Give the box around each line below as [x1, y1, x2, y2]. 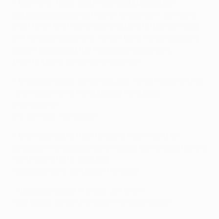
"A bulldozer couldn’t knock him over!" [12, 185, 145, 196]
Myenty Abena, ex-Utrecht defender [12, 56, 140, 66]
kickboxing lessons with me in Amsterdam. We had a [12, 9, 196, 20]
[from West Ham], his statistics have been [12, 87, 161, 98]
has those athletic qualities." [12, 153, 113, 164]
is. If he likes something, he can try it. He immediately [12, 32, 198, 43]
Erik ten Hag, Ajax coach [12, 110, 97, 121]
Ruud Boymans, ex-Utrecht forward [12, 165, 138, 176]
